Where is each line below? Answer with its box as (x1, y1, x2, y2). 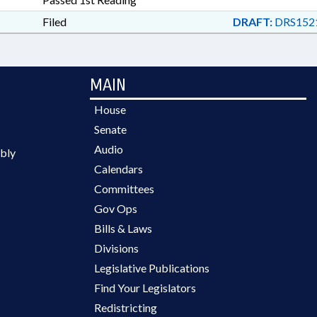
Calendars (94, 162, 143, 175)
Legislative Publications (94, 261, 209, 275)
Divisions (94, 241, 139, 255)
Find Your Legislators (94, 281, 196, 294)
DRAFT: (232, 15, 272, 28)
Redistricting (94, 301, 157, 314)
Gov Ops (94, 202, 137, 215)
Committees (94, 182, 154, 195)
